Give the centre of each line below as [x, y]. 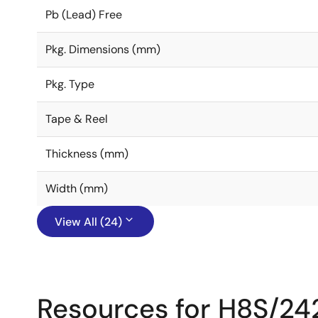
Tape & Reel [77, 119]
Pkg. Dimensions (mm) [103, 49]
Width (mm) [77, 188]
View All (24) [88, 222]
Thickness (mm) [87, 154]
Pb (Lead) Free [84, 15]
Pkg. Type [70, 84]
